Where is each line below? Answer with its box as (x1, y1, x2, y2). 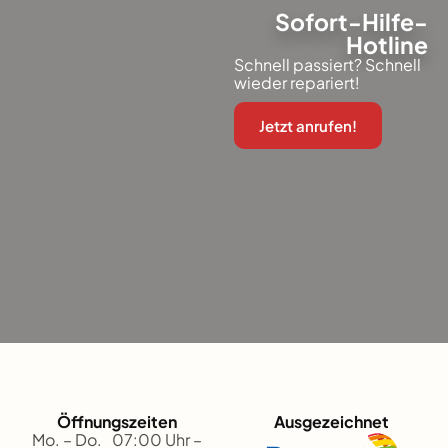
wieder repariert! (234, 71, 360, 93)
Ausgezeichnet (273, 410, 389, 432)
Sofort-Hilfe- (275, 6, 428, 36)
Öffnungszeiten (57, 410, 177, 432)
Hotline (346, 29, 428, 59)
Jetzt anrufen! (259, 115, 357, 135)
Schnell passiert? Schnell (234, 53, 421, 75)
